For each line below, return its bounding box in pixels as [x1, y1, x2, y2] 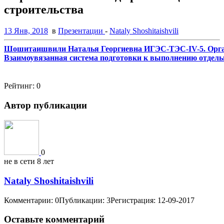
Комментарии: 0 [4, 195, 59, 204]
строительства [4, 2, 83, 16]
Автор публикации [4, 99, 87, 110]
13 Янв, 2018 [4, 26, 48, 35]
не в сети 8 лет [4, 157, 54, 166]
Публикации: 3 [59, 195, 110, 204]
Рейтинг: [4, 81, 36, 90]
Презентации [58, 26, 105, 35]
